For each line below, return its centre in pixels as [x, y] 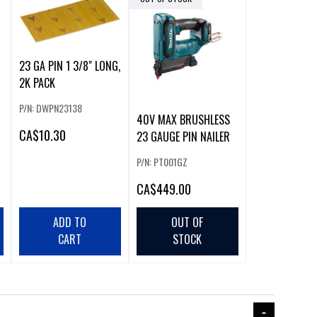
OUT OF [188, 223]
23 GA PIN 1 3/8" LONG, [69, 65]
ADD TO [70, 223]
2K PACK [37, 82]
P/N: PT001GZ [162, 162]
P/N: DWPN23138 [50, 108]
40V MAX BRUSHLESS [183, 120]
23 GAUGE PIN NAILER [183, 137]
